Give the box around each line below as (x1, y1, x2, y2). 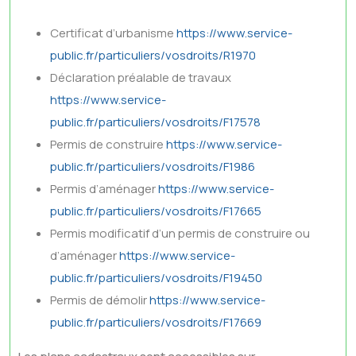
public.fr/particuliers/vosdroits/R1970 (50, 47, 256, 64)
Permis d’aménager (50, 180, 158, 197)
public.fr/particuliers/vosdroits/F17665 (50, 203, 261, 219)
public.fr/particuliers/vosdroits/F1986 (50, 158, 255, 175)
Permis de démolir (50, 292, 149, 308)
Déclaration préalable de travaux (50, 69, 231, 86)
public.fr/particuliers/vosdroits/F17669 (50, 314, 261, 331)
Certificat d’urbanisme (50, 25, 176, 41)
